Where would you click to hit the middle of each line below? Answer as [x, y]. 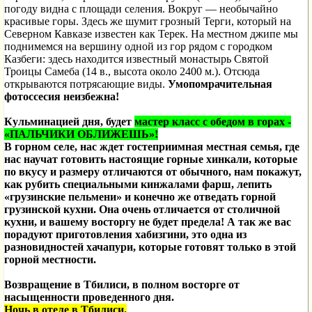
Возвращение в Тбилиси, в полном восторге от [122, 284]
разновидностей [44, 247]
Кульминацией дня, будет [69, 122]
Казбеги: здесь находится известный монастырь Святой [136, 59]
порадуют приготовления [68, 234]
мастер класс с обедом [190, 122]
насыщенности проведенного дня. [89, 297]
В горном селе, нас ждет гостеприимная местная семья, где [152, 147]
